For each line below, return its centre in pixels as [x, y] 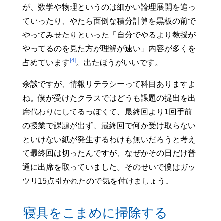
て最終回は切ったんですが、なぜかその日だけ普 [109, 153]
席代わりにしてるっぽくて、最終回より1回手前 [107, 111]
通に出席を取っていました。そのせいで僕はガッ [109, 167]
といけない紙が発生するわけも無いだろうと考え [109, 139]
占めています [46, 62]
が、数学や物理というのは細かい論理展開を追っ [109, 7]
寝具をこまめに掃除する [96, 212]
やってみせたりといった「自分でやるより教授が [109, 35]
